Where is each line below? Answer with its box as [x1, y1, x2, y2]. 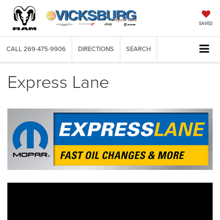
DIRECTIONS [78, 44, 114, 54]
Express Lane [7, 69, 109, 94]
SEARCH [126, 44, 151, 54]
